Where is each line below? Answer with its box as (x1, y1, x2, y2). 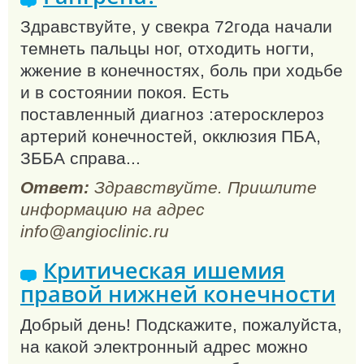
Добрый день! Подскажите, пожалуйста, (20, 314, 342, 334)
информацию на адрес (20, 200, 205, 219)
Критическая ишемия (43, 254, 285, 285)
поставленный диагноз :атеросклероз (20, 104, 324, 123)
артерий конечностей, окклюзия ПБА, (20, 126, 321, 145)
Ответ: (20, 178, 89, 197)
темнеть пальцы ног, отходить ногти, (20, 38, 314, 58)
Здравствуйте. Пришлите (89, 178, 317, 197)
